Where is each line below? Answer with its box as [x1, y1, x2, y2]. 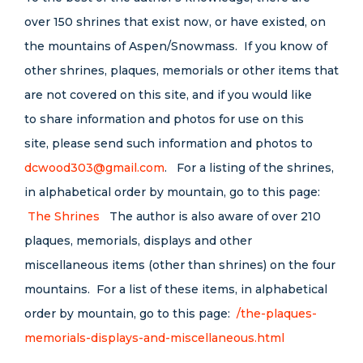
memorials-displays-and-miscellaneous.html [24, 331, 284, 345]
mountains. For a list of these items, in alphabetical [24, 282, 327, 297]
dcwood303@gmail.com [24, 160, 164, 175]
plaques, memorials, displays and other [24, 233, 252, 248]
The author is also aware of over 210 [100, 209, 321, 224]
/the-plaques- [237, 306, 317, 321]
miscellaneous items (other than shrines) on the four [24, 258, 335, 272]
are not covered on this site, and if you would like [24, 88, 312, 102]
